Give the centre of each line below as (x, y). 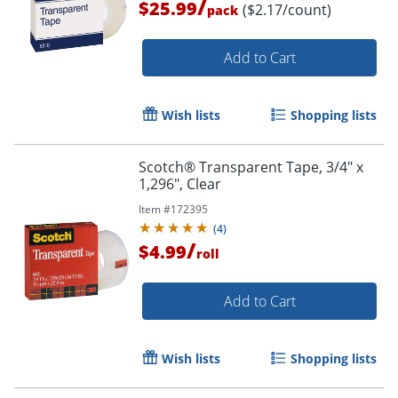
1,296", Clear (180, 183)
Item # (155, 209)
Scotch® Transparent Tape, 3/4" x (251, 167)
